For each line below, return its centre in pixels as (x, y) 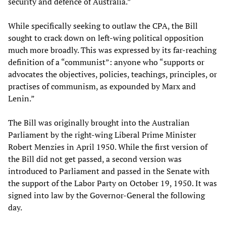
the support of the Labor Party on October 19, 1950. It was (112, 183)
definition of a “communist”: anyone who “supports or (106, 62)
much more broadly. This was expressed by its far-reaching (112, 50)
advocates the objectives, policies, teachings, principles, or (112, 74)
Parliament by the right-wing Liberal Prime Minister (102, 134)
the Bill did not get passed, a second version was (95, 159)
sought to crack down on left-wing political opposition (106, 38)
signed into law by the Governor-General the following (106, 195)
